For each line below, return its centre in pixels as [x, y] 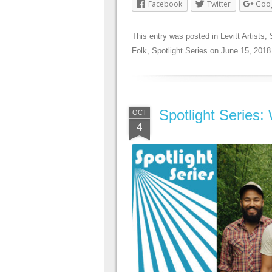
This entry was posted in [176, 36]
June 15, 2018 [246, 51]
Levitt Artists [243, 36]
